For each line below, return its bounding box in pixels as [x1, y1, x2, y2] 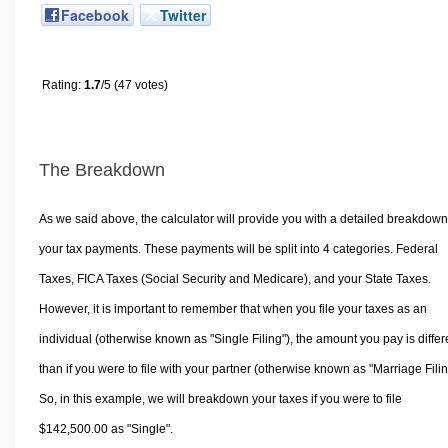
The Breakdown [39, 159, 165, 180]
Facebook [61, 4, 129, 25]
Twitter [160, 4, 206, 25]
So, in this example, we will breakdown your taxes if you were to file [38, 392, 402, 407]
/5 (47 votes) [101, 77, 168, 92]
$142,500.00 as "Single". [38, 422, 173, 437]
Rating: [42, 77, 84, 92]
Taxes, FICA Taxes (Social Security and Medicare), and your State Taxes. [38, 272, 431, 287]
